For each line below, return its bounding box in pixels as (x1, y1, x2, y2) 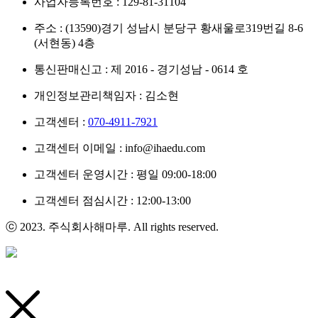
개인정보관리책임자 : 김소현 (34, 89, 179, 102)
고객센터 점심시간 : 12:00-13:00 (34, 194, 191, 207)
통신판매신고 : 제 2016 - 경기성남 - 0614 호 (34, 62, 248, 75)
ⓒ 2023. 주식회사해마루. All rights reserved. (6, 220, 219, 233)
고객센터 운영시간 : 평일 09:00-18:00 (34, 168, 216, 180)
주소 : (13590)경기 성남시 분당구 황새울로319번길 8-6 (34, 21, 303, 34)
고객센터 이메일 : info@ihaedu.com (34, 141, 205, 154)
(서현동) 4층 (34, 36, 95, 49)
